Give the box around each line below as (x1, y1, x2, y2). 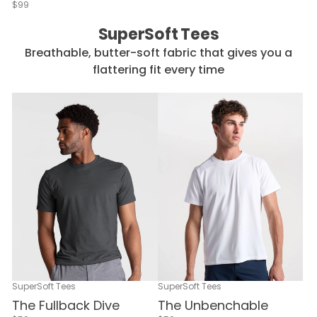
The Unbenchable (157, 296, 268, 314)
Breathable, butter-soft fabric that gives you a (25, 45, 292, 62)
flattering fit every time (93, 62, 224, 79)
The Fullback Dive (12, 296, 120, 314)
